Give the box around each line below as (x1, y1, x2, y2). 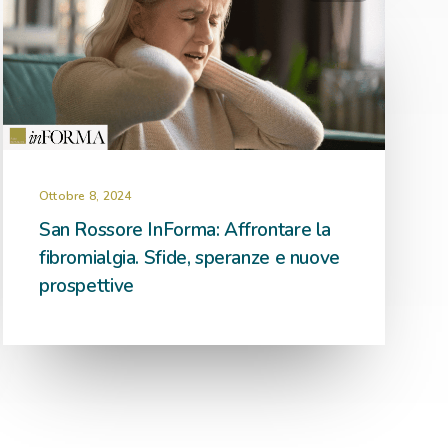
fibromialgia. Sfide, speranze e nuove (39, 245, 340, 271)
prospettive (39, 273, 134, 299)
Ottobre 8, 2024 (39, 188, 132, 204)
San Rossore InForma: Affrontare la (39, 217, 332, 243)
